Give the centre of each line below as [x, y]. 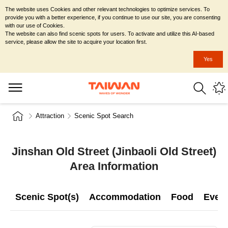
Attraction [50, 116]
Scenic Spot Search [104, 116]
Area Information [114, 166]
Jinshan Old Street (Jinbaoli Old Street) [114, 151]
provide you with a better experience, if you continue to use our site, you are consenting [113, 17]
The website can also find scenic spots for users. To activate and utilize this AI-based [110, 34]
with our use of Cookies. [35, 25]
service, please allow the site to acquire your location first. [76, 42]
